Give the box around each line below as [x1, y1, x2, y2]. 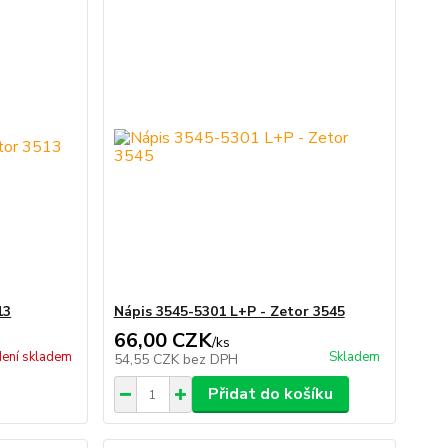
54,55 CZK [113, 350, 183, 369]
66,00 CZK [113, 327, 212, 354]
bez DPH [182, 350, 238, 369]
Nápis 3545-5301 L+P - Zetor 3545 [113, 302, 345, 321]
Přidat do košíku [207, 383, 333, 405]
